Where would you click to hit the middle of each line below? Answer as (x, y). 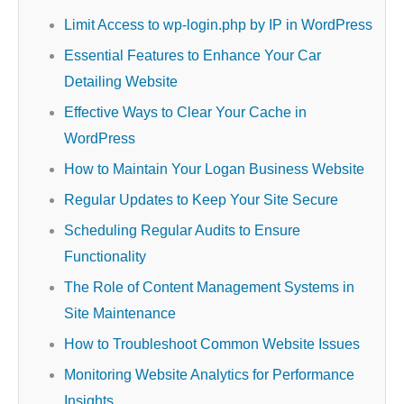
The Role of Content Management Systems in (209, 287)
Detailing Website (121, 82)
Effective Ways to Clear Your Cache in (185, 112)
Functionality (105, 257)
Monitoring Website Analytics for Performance (209, 375)
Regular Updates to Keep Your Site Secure (201, 200)
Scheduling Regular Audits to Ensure (182, 230)
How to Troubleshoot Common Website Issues (212, 344)
